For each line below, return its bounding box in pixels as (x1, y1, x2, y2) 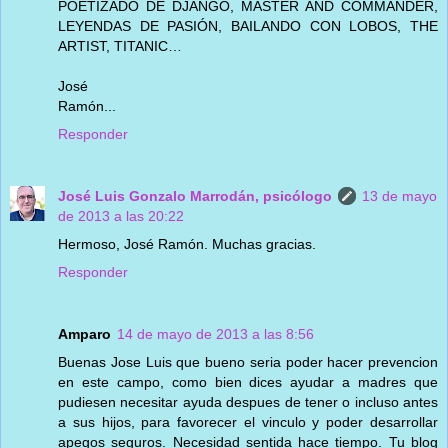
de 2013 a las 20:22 (58, 207, 184, 224)
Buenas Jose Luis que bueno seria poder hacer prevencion (58, 353, 438, 370)
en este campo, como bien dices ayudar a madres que (58, 373, 438, 390)
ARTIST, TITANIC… (58, 37, 182, 54)
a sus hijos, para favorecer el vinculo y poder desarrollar (58, 413, 438, 430)
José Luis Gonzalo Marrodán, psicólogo (58, 187, 332, 204)
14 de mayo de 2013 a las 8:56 (117, 325, 314, 342)
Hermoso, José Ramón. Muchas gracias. (58, 235, 316, 252)
